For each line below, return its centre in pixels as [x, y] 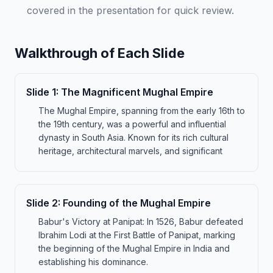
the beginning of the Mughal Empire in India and [134, 248]
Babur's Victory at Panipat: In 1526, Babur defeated [141, 222]
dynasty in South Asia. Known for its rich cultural [133, 137]
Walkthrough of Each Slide [100, 53]
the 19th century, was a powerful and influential [132, 124]
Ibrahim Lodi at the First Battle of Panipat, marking [137, 235]
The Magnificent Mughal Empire [137, 92]
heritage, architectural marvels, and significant [130, 151]
